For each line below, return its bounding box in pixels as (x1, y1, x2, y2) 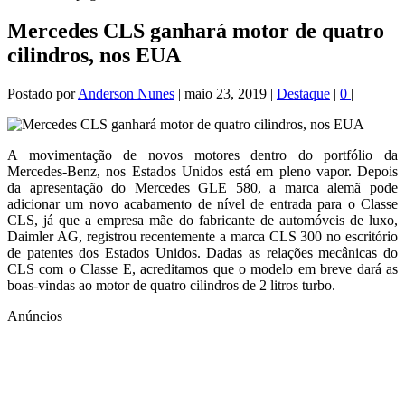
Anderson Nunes (78, 86, 174, 102)
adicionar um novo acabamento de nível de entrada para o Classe (7, 196, 398, 212)
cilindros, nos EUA (7, 43, 181, 68)
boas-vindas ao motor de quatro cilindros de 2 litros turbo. (7, 278, 335, 294)
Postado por (7, 86, 78, 102)
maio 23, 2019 (184, 86, 267, 102)
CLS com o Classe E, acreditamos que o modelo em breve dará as (7, 261, 398, 278)
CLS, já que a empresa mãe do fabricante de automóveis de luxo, (7, 212, 398, 229)
